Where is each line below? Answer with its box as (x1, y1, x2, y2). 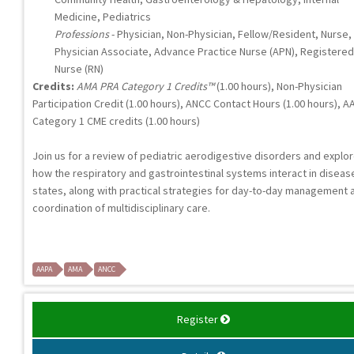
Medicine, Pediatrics (55, 9, 151, 24)
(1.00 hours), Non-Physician (214, 79, 342, 94)
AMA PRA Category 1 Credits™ (77, 79, 214, 94)
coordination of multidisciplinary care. (32, 201, 210, 216)
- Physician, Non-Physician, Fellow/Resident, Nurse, (109, 27, 352, 42)
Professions (55, 27, 109, 42)
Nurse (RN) (55, 62, 104, 77)
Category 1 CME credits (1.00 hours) (32, 114, 200, 129)
